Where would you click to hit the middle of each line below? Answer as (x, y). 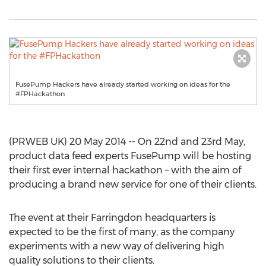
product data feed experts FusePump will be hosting (130, 156)
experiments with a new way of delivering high (117, 246)
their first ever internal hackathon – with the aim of (125, 170)
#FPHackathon (40, 94)
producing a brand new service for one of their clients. (133, 184)
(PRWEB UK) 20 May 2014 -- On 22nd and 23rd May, (127, 142)
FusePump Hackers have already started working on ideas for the (123, 84)
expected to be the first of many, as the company (122, 232)
